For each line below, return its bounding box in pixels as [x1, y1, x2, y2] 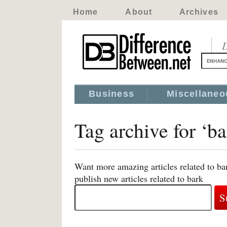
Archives [179, 8, 218, 16]
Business [89, 89, 135, 99]
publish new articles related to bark [74, 172, 203, 184]
